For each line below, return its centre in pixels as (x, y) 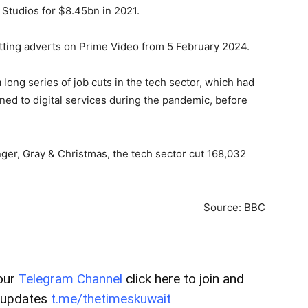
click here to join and (183, 279)
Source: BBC (234, 207)
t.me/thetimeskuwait (111, 299)
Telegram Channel (70, 279)
